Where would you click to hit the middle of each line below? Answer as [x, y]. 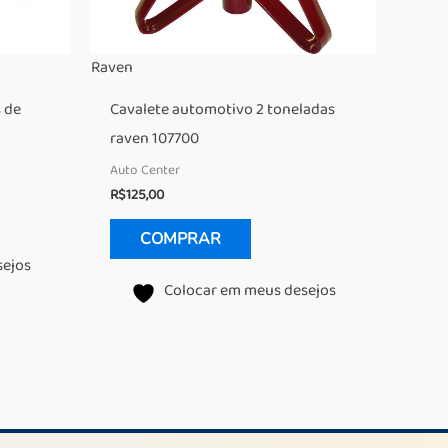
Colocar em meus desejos [250, 290]
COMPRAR [181, 238]
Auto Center [145, 169]
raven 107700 [155, 138]
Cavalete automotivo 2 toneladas [223, 109]
